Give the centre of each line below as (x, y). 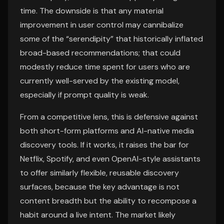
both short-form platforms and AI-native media (107, 131)
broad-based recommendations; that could (100, 53)
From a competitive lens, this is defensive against (109, 117)
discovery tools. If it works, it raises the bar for (104, 145)
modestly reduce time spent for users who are (105, 67)
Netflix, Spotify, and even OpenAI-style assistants (110, 159)
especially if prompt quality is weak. (84, 95)
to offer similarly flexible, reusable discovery (99, 173)
